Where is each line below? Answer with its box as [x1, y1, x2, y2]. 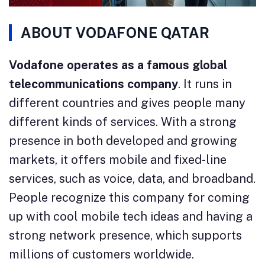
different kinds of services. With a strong [9, 114, 237, 129]
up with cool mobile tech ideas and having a [9, 209, 253, 224]
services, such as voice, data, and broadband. [9, 171, 256, 186]
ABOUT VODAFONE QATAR [21, 24, 209, 41]
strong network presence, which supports [9, 228, 242, 243]
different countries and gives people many [9, 95, 245, 110]
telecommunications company [9, 76, 178, 91]
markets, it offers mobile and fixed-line [9, 152, 227, 167]
